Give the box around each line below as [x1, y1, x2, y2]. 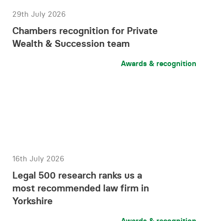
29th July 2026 [12, 9, 66, 19]
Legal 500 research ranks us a [12, 169, 142, 181]
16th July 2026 [12, 154, 64, 163]
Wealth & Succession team [12, 37, 130, 49]
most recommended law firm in [12, 182, 149, 194]
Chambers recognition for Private [12, 25, 158, 37]
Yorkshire [12, 195, 53, 207]
